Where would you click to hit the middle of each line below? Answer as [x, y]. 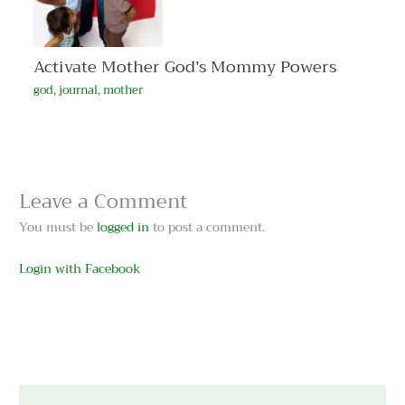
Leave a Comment [104, 202]
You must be [58, 228]
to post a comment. [207, 228]
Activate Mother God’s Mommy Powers [184, 67]
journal [78, 90]
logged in [123, 228]
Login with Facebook [80, 269]
